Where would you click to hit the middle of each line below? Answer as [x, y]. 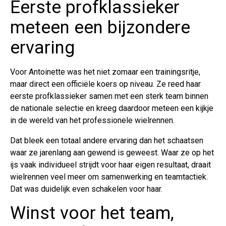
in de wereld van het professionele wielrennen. [92, 120]
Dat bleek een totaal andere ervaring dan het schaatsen [107, 140]
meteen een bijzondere [100, 27]
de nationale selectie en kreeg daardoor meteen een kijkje [112, 108]
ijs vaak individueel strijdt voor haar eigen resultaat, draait [110, 164]
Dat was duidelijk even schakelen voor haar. [86, 189]
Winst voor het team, [92, 213]
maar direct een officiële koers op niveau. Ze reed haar [105, 84]
